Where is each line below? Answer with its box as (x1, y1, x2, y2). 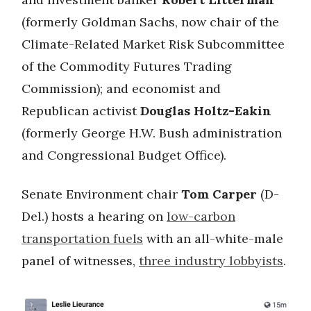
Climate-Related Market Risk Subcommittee (22, 35, 285, 52)
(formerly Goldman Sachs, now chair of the (22, 13, 279, 30)
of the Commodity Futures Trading (22, 58, 232, 74)
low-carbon (167, 208, 235, 224)
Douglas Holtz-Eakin (140, 102, 271, 119)
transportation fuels (22, 230, 143, 246)
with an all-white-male (143, 230, 283, 246)
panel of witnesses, (22, 252, 139, 269)
